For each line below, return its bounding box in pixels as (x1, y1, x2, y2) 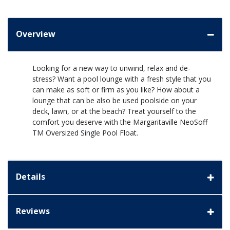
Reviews (16, 205, 50, 217)
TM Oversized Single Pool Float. (32, 128, 138, 138)
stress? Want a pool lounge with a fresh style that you (32, 74, 211, 84)
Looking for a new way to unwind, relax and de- (32, 63, 190, 73)
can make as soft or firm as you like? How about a (32, 85, 200, 95)
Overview (16, 28, 55, 40)
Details (16, 171, 45, 183)
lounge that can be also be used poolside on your (32, 95, 197, 106)
